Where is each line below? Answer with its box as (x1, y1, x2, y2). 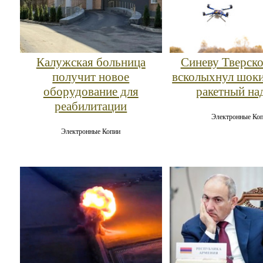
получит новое (52, 69, 130, 84)
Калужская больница (36, 55, 146, 69)
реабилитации (55, 99, 127, 113)
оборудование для (43, 84, 139, 99)
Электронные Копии (61, 127, 121, 136)
